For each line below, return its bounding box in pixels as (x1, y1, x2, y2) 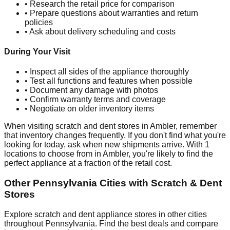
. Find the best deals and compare (95, 219, 218, 228)
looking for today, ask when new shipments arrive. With (4, 140, 205, 149)
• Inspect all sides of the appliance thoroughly (25, 67, 189, 76)
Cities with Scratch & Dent (97, 178, 222, 189)
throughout (4, 219, 45, 228)
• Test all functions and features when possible (25, 76, 193, 86)
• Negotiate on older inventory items (25, 104, 154, 113)
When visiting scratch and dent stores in (4, 122, 150, 131)
